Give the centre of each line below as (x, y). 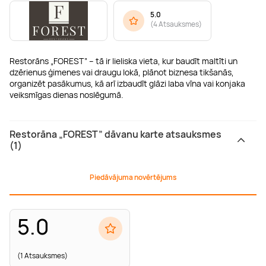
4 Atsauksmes (176, 24)
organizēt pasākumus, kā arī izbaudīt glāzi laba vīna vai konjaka (127, 83)
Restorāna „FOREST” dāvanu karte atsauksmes (115, 134)
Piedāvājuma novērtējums (133, 177)
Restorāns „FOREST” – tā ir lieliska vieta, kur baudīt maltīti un (123, 61)
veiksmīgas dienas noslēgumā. (66, 94)
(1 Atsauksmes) (42, 256)
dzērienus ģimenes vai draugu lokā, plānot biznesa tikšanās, (122, 72)
